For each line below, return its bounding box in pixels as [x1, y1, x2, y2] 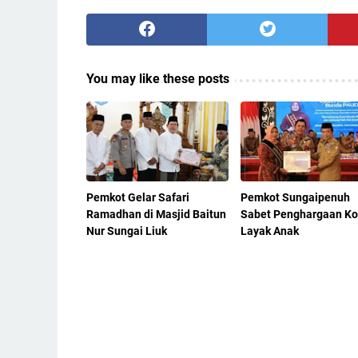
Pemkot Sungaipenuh [240, 191, 350, 205]
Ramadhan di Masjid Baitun [86, 208, 226, 221]
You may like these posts [86, 71, 229, 87]
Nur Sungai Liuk [86, 225, 167, 238]
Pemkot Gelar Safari [86, 191, 189, 205]
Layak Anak [240, 225, 299, 238]
